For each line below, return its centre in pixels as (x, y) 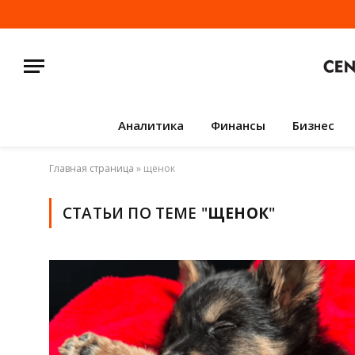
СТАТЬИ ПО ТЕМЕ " (136, 213)
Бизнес (313, 125)
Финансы (238, 125)
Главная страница (92, 168)
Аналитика (151, 125)
